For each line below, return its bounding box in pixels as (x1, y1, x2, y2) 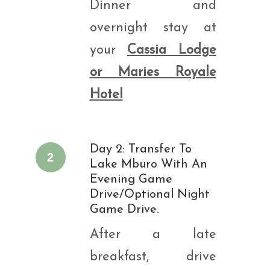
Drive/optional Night (89, 189, 210, 201)
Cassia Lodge (127, 43, 216, 57)
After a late (89, 228, 216, 242)
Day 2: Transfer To (89, 143, 192, 155)
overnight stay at (89, 21, 216, 35)
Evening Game (89, 174, 172, 186)
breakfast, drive (89, 250, 216, 264)
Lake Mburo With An (89, 159, 208, 171)
